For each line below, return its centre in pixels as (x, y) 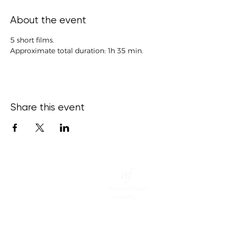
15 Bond (27, 207)
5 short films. (32, 40)
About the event (48, 20)
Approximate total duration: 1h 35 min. (77, 51)
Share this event (47, 107)
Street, (25, 221)
